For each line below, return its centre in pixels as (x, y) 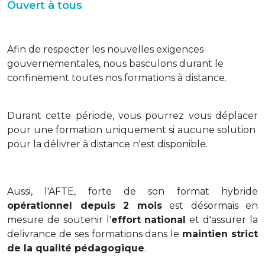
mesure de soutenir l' (59, 220)
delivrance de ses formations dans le (95, 234)
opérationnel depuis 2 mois (85, 206)
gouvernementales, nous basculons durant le (115, 64)
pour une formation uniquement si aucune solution (132, 130)
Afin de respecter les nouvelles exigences (105, 49)
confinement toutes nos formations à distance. (117, 78)
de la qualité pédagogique (76, 248)
